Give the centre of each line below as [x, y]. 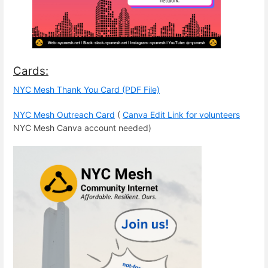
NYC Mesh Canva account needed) [82, 127]
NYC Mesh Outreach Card [64, 114]
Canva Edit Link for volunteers [181, 114]
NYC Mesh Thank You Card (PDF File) [86, 90]
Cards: [31, 71]
